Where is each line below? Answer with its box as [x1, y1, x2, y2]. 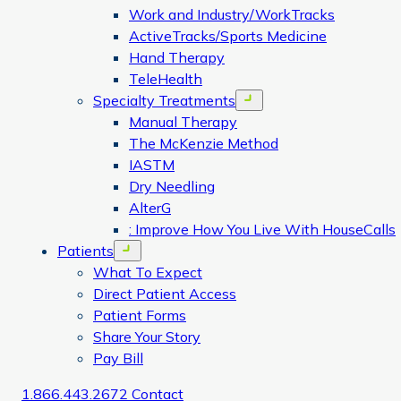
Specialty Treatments [93, 91, 235, 109]
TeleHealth [129, 70, 202, 88]
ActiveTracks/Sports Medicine [129, 27, 327, 45]
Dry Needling [129, 177, 215, 195]
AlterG [129, 199, 171, 217]
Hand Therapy [129, 48, 225, 66]
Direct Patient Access [93, 285, 236, 303]
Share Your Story [93, 328, 200, 346]
